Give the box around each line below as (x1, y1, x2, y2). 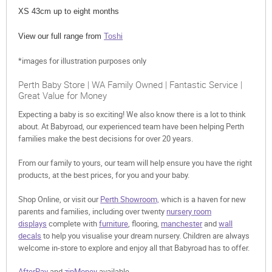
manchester (161, 217, 203, 229)
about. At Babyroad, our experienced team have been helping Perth (18, 120, 245, 132)
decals (18, 229, 42, 241)
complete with (47, 217, 100, 229)
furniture (99, 217, 129, 229)
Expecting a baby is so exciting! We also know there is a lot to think (18, 108, 246, 120)
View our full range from (18, 32, 104, 41)
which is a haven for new (159, 193, 246, 205)
